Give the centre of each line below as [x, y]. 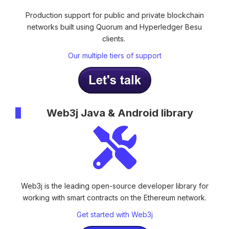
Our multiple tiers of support [114, 56]
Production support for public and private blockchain [114, 15]
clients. [114, 38]
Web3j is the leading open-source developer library [109, 186]
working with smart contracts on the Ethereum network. [114, 197]
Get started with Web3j [114, 215]
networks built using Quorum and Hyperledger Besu [114, 27]
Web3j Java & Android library [120, 113]
